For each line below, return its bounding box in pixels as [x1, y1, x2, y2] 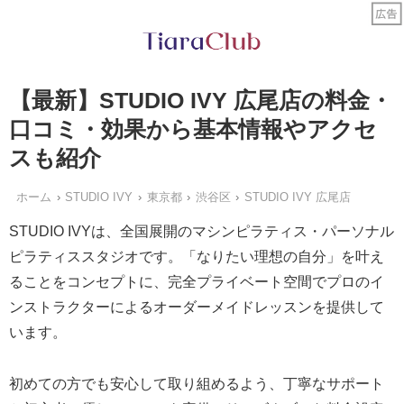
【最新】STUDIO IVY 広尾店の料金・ [9, 87, 392, 114]
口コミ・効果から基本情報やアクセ [9, 116, 377, 142]
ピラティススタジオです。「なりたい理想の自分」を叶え [9, 249, 384, 265]
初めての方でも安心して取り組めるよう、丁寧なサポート [9, 376, 384, 392]
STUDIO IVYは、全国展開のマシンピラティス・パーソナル [9, 224, 394, 240]
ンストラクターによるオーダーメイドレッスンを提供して [9, 299, 384, 316]
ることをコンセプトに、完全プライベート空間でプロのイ [9, 274, 384, 290]
